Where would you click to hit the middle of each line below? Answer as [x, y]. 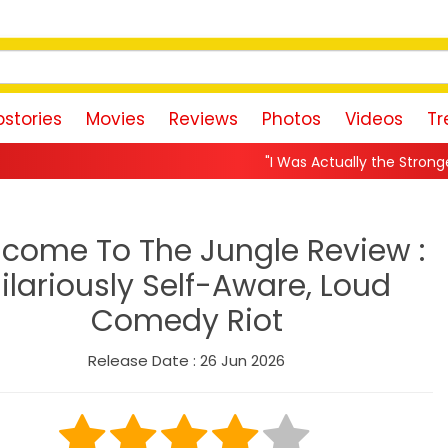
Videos [374, 119]
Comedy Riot [186, 320]
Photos [291, 119]
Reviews [203, 119]
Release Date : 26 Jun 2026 [187, 360]
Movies [115, 119]
